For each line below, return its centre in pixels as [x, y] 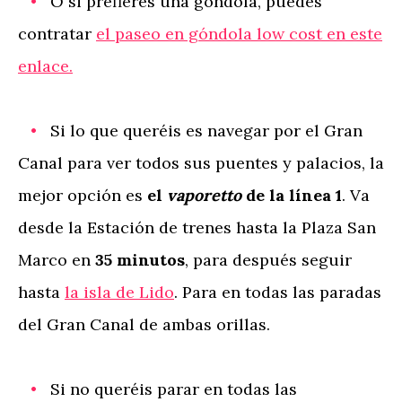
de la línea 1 [292, 195]
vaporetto [204, 195]
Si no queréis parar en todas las [173, 389]
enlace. [45, 66]
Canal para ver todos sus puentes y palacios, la [201, 163]
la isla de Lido [119, 292]
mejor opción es [83, 195]
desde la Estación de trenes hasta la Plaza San [197, 227]
